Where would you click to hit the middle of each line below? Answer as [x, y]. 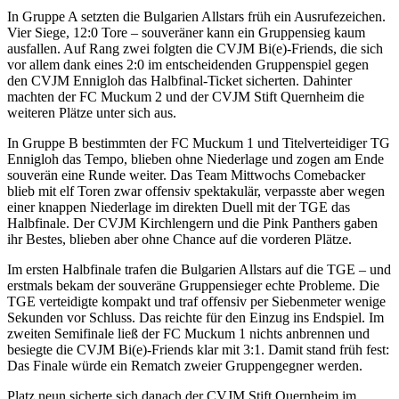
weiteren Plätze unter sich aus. [92, 112]
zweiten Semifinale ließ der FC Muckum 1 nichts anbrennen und [188, 333]
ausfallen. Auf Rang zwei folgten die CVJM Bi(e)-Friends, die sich [195, 48]
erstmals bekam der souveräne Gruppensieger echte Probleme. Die [193, 285]
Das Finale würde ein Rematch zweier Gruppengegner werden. [185, 365]
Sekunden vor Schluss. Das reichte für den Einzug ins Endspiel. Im [195, 317]
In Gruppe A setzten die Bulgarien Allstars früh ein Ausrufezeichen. [196, 16]
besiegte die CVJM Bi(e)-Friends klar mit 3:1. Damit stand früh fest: [198, 349]
